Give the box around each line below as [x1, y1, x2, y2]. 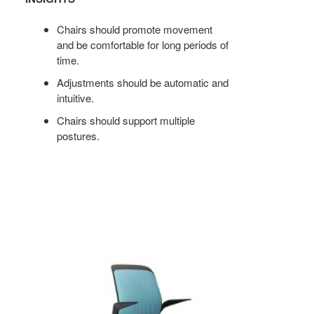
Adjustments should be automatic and [57, 75, 229, 90]
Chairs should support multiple [57, 113, 196, 128]
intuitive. [57, 90, 95, 106]
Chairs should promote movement [57, 22, 213, 37]
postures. [57, 128, 100, 144]
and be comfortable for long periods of [57, 37, 229, 53]
